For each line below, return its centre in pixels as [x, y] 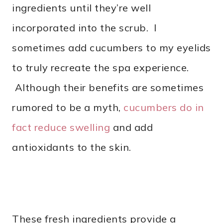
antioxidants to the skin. [72, 147]
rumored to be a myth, [68, 108]
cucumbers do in [164, 108]
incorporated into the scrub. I [84, 28]
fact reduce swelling [61, 127]
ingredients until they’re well [81, 8]
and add [131, 127]
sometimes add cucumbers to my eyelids [111, 48]
